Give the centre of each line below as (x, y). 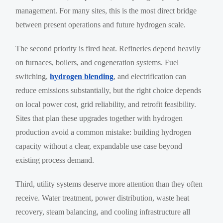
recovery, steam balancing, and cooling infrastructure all (103, 212)
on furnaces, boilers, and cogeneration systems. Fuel (97, 62)
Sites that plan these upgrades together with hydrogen (99, 118)
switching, (33, 76)
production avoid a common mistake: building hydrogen (104, 132)
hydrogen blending (82, 76)
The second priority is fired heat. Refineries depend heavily (108, 48)
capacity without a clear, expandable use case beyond (99, 146)
